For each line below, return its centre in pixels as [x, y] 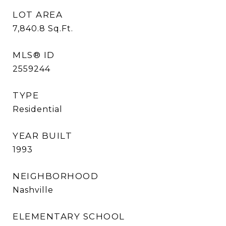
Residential [38, 109]
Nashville [33, 190]
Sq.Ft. [61, 29]
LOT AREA [38, 15]
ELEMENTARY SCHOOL [69, 216]
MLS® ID [34, 55]
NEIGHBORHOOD [55, 176]
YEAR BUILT [42, 136]
